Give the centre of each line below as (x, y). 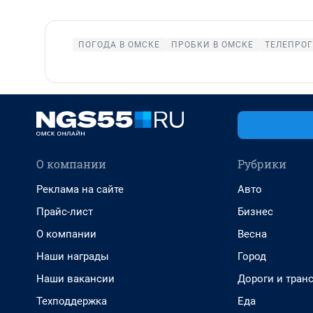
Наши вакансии (75, 278)
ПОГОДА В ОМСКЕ (119, 44)
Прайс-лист (65, 211)
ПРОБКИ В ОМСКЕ (212, 44)
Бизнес (255, 211)
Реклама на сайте (80, 189)
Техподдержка (72, 301)
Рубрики (262, 163)
